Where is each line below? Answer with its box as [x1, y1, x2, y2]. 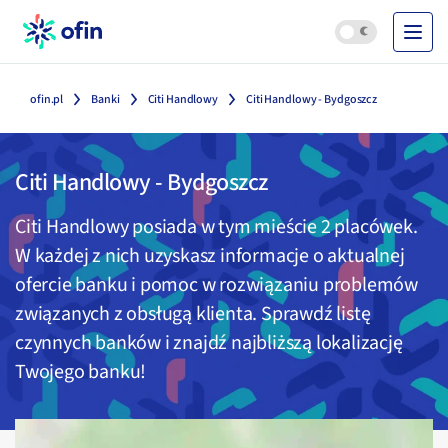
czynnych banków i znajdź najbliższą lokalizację [15, 329, 403, 357]
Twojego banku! [15, 358, 147, 386]
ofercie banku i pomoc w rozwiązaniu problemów [15, 271, 419, 299]
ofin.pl [30, 91, 64, 108]
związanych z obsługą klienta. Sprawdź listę [15, 300, 371, 328]
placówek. [330, 213, 418, 241]
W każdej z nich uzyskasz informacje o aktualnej [15, 242, 405, 270]
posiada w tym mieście [132, 213, 321, 241]
